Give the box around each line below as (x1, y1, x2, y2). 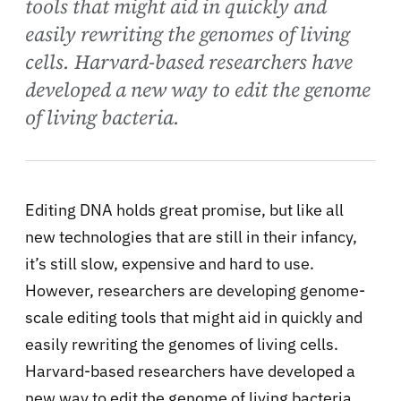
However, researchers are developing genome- (25, 279, 365, 301)
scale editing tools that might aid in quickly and (25, 306, 363, 328)
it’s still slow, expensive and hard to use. (25, 252, 314, 274)
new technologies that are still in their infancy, (25, 226, 357, 247)
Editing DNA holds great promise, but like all (25, 199, 344, 220)
